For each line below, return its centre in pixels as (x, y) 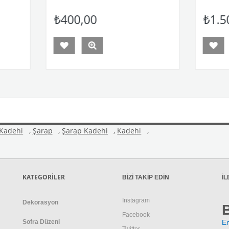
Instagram (136, 200)
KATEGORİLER (44, 177)
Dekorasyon (40, 202)
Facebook (136, 214)
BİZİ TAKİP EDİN (146, 177)
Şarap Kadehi (85, 130)
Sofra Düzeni (41, 222)
